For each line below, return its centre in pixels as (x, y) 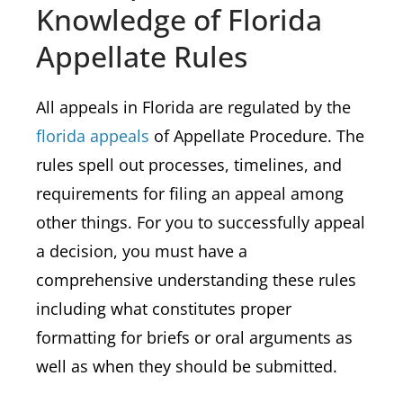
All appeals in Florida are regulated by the (193, 107)
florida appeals (93, 136)
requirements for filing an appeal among (190, 193)
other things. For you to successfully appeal (201, 222)
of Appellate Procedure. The (257, 136)
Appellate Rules (142, 56)
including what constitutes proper (164, 309)
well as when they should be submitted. (187, 366)
